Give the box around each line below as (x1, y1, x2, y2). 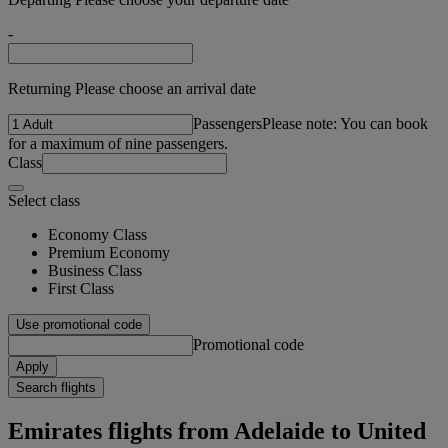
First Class (48, 279, 114, 297)
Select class (8, 191, 80, 209)
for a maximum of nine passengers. (8, 134, 228, 152)
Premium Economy (48, 243, 170, 261)
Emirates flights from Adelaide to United (8, 417, 426, 444)
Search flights (16, 379, 96, 395)
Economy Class (48, 225, 147, 243)
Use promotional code (16, 316, 142, 332)
